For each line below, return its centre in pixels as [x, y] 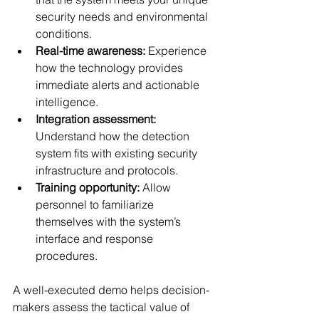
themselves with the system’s [110, 221]
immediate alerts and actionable [119, 85]
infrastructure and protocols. [107, 170]
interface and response [96, 239]
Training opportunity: [88, 187]
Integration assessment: [96, 119]
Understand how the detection [114, 136]
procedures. [67, 256]
